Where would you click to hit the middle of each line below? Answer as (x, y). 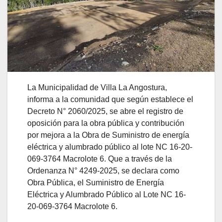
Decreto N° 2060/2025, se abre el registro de (105, 111)
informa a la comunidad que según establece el (110, 99)
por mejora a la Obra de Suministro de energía (108, 135)
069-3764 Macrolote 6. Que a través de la (100, 159)
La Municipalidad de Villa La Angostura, (97, 87)
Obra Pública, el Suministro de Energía (96, 182)
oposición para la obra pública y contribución (106, 123)
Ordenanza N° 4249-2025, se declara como (103, 170)
